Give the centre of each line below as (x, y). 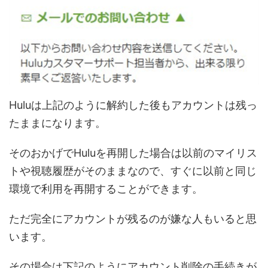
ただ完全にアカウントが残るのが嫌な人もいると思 (133, 219)
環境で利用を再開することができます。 (106, 189)
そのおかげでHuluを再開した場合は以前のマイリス (133, 153)
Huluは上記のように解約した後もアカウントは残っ (133, 105)
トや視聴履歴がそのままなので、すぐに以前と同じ (133, 171)
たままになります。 (57, 123)
